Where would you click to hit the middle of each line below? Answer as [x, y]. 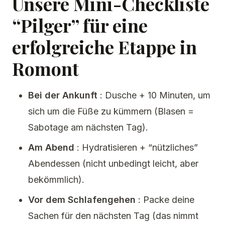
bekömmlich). [56, 180]
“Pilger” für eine [80, 25]
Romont [45, 68]
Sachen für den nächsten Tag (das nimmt [113, 216]
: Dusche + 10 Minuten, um [154, 95]
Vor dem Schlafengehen [82, 200]
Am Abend [51, 147]
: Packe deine [165, 200]
